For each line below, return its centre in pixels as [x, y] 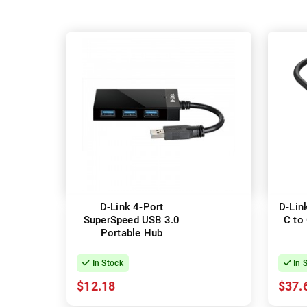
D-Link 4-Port [132, 207]
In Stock [107, 263]
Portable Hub [132, 233]
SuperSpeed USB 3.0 [132, 220]
